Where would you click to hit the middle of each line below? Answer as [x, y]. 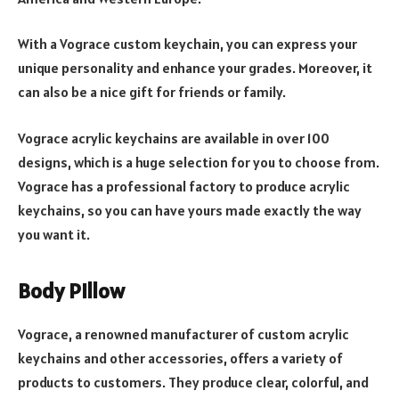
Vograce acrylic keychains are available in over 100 [174, 138]
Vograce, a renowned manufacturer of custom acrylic [183, 334]
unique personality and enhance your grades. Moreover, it [195, 68]
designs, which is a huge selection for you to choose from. [199, 162]
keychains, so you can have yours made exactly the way [190, 210]
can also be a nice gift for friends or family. [152, 92]
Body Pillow [71, 291]
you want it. [54, 234]
